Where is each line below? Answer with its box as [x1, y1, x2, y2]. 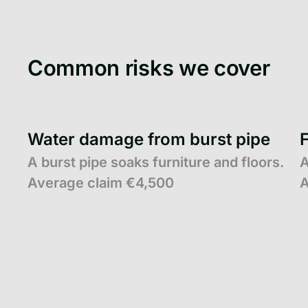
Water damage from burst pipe [27, 129, 270, 149]
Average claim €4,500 [27, 174, 174, 191]
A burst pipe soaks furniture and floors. [27, 153, 284, 170]
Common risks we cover [27, 55, 270, 82]
